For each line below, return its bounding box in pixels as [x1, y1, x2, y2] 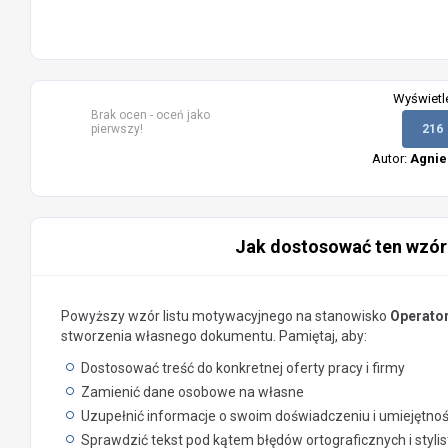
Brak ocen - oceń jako [91, 108, 210, 122]
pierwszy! [91, 122, 143, 136]
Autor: [372, 151, 410, 166]
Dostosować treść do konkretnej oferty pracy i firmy [81, 360, 405, 376]
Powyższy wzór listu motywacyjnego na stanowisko [61, 308, 390, 324]
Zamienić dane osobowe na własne [81, 384, 304, 400]
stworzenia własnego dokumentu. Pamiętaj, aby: [61, 328, 367, 344]
